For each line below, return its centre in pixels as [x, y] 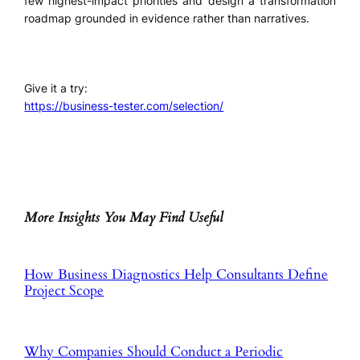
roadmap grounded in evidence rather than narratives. [167, 18]
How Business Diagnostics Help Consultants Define [176, 274]
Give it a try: [56, 88]
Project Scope [64, 290]
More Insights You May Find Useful [124, 218]
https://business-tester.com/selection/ [124, 106]
